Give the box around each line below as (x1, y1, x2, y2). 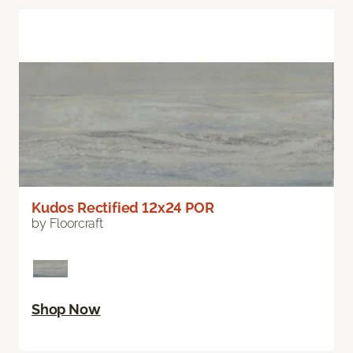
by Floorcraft (32, 216, 103, 232)
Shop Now (32, 301, 101, 318)
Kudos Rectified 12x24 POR (32, 199, 214, 217)
